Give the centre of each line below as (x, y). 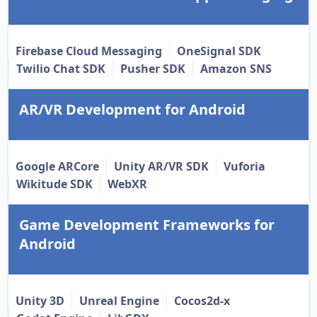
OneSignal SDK (219, 51)
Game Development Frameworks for (147, 225)
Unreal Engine (119, 301)
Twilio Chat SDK (61, 69)
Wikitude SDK (54, 184)
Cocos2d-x (202, 301)
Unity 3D (40, 301)
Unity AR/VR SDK (161, 167)
